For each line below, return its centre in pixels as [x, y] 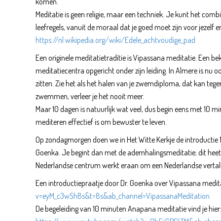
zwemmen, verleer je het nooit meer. [90, 96]
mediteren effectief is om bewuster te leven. [101, 122]
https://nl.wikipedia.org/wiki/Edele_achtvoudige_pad [115, 40]
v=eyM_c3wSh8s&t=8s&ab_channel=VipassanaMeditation [123, 196]
